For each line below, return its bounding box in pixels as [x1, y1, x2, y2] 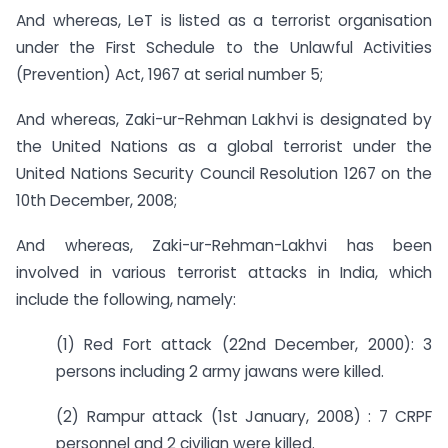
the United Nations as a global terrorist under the [16, 136, 432, 158]
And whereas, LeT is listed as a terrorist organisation [16, 10, 432, 32]
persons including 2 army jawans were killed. [56, 360, 384, 382]
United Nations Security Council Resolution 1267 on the [16, 163, 432, 185]
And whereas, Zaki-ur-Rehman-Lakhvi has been [16, 234, 432, 256]
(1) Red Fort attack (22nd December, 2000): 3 [56, 333, 432, 355]
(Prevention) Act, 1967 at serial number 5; [16, 64, 323, 86]
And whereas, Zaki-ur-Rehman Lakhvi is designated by [16, 109, 432, 131]
